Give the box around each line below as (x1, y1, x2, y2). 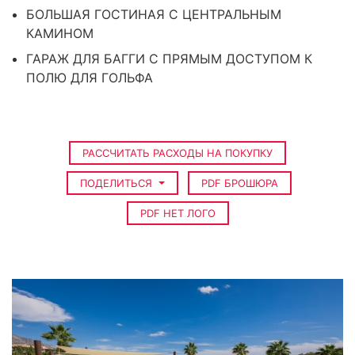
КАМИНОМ (26, 25, 94, 41)
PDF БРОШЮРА (200, 177, 278, 189)
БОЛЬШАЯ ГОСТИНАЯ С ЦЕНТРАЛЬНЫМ (26, 6, 281, 22)
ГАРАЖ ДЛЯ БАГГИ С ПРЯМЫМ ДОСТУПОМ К (26, 51, 312, 67)
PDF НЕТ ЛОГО (139, 207, 216, 219)
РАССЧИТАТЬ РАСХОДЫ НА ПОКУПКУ (82, 147, 273, 159)
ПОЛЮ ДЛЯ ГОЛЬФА (26, 70, 153, 86)
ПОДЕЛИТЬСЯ (80, 177, 156, 189)
